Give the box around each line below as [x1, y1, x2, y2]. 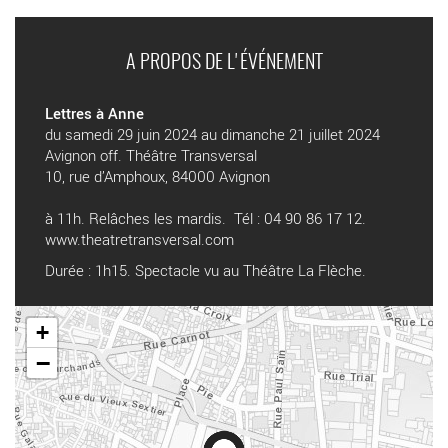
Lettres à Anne [45, 103, 144, 124]
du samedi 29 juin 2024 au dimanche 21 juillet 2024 [45, 124, 380, 145]
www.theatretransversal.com [45, 229, 234, 250]
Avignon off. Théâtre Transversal [45, 145, 257, 166]
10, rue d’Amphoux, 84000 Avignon [45, 166, 270, 187]
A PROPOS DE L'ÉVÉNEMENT [125, 53, 323, 74]
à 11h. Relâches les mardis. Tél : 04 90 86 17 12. [45, 208, 366, 229]
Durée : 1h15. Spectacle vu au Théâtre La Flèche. [45, 260, 366, 281]
